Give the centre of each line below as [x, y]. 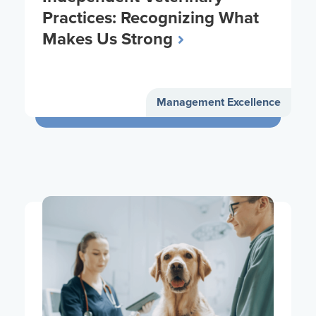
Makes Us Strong [108, 40]
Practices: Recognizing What [151, 19]
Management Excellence [219, 103]
